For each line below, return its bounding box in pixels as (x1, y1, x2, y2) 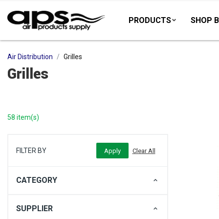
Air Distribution (7, 53, 53, 61)
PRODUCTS (129, 16, 171, 25)
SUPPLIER (16, 204, 53, 213)
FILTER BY (16, 147, 46, 154)
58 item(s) (7, 113, 39, 121)
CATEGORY (16, 175, 57, 185)
